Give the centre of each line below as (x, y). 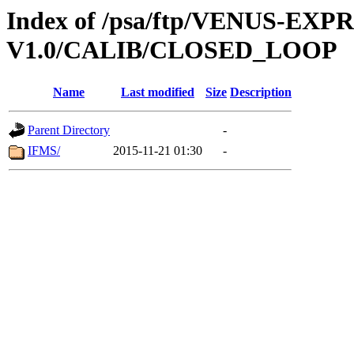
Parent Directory (69, 130)
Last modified (158, 92)
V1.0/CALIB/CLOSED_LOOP (172, 50)
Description (261, 92)
